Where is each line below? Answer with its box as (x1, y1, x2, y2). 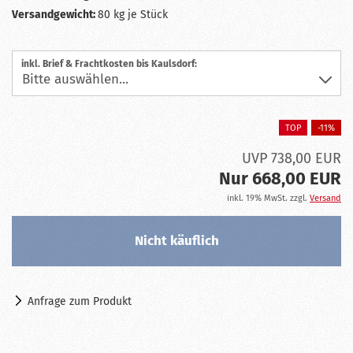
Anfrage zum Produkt (28, 295, 132, 309)
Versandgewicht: (12, 8, 98, 21)
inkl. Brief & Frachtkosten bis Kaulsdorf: (21, 58, 197, 69)
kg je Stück (110, 8, 168, 21)
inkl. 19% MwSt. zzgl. (227, 193, 310, 204)
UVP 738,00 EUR (242, 150, 341, 168)
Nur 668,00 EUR (219, 168, 341, 190)
